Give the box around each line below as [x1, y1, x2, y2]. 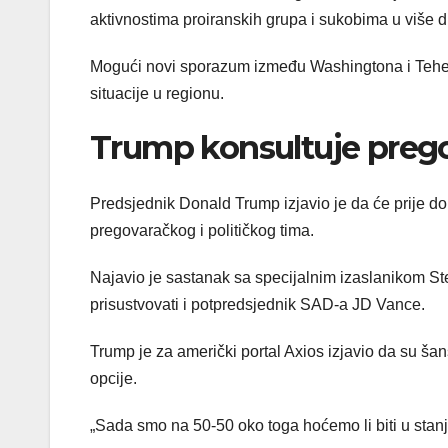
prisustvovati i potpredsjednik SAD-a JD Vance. [90, 296, 425, 314]
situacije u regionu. [90, 84, 224, 102]
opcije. [90, 370, 137, 388]
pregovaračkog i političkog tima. [90, 222, 314, 240]
